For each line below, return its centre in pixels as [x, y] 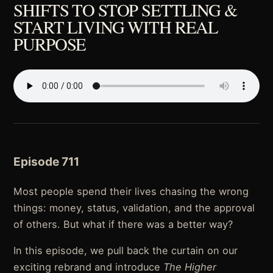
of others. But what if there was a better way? [123, 225]
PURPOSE [50, 44]
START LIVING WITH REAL [116, 27]
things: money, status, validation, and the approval [134, 208]
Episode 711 [47, 162]
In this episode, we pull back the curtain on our [126, 251]
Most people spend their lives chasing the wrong [131, 192]
